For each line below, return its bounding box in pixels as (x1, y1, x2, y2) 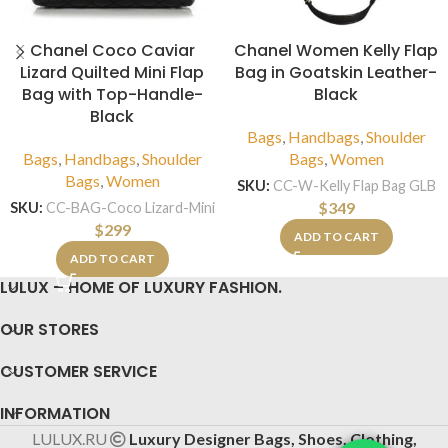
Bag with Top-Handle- (21, 83, 203, 107)
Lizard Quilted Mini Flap (20, 61, 204, 85)
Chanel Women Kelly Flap (234, 39, 438, 63)
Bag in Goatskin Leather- (235, 61, 437, 85)
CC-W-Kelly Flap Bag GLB (272, 177, 436, 195)
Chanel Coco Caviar (29, 39, 195, 63)
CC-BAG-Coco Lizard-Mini (45, 199, 215, 217)
